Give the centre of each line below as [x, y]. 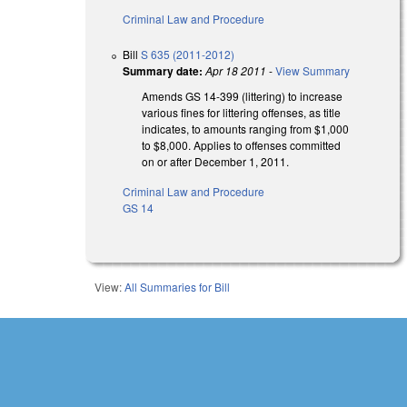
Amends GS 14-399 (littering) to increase [243, 96]
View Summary [313, 71]
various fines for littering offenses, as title [242, 113]
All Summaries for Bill [178, 287]
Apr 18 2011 [236, 71]
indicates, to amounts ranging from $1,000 [246, 129]
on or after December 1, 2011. [216, 162]
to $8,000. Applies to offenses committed [242, 145]
